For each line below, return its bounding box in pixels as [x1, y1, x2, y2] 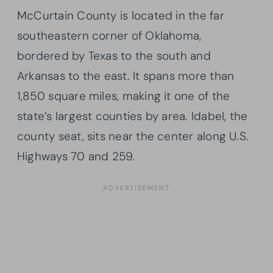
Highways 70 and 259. [17, 148, 135, 164]
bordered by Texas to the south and [17, 48, 211, 63]
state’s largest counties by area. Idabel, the [17, 108, 248, 124]
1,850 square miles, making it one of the [17, 88, 230, 104]
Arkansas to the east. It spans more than [17, 68, 235, 83]
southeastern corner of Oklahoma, [17, 27, 202, 43]
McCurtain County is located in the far [17, 7, 224, 23]
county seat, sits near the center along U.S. [17, 128, 249, 144]
